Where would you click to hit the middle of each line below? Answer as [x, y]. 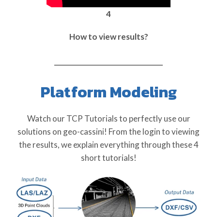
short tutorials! [108, 157]
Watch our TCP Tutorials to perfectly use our [108, 118]
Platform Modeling [108, 92]
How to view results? [108, 36]
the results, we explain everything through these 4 [108, 144]
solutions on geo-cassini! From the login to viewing [108, 131]
